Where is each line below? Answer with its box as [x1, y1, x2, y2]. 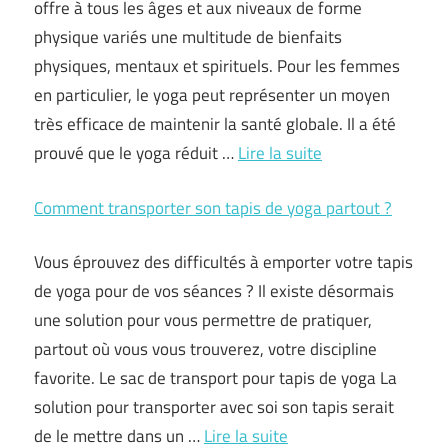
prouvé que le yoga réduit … [34, 140, 238, 166]
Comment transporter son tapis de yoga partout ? [34, 194, 392, 221]
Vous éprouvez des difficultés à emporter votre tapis [34, 249, 413, 275]
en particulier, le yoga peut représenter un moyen [34, 82, 390, 108]
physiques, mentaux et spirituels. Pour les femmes [34, 53, 400, 79]
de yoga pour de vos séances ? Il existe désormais [34, 278, 394, 304]
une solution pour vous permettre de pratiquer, [34, 307, 372, 333]
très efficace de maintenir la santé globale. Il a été [34, 111, 396, 137]
